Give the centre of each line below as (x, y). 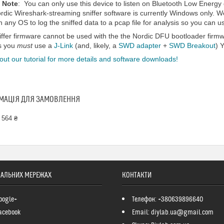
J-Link (63, 45)
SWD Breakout (192, 45)
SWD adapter (140, 45)
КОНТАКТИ (136, 175)
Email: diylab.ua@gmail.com (172, 212)
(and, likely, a (96, 45)
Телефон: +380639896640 (167, 199)
